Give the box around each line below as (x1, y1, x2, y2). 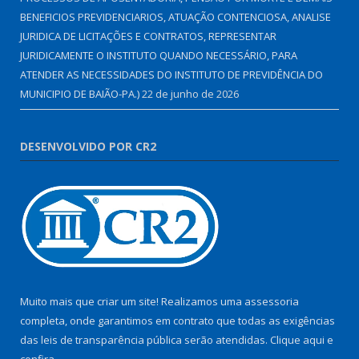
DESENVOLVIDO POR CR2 (20, 139, 156, 155)
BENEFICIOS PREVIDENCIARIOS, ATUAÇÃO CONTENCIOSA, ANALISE (20, 10, 331, 25)
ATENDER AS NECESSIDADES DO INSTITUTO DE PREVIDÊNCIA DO (20, 67, 323, 83)
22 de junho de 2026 (142, 87, 239, 102)
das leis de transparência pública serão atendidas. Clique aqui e (20, 333, 333, 348)
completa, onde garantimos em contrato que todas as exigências (20, 313, 335, 329)
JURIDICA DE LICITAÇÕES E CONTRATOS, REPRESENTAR (20, 29, 276, 44)
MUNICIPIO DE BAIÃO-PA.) (20, 87, 139, 102)
